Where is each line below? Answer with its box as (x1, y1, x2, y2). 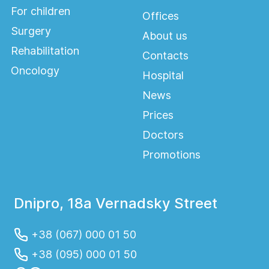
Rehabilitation (10, 44, 79, 58)
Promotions (142, 148, 201, 162)
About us (142, 29, 187, 43)
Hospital (142, 69, 184, 82)
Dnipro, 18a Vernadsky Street (13, 195, 217, 213)
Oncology (10, 64, 59, 77)
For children (10, 5, 70, 18)
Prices (142, 109, 174, 122)
